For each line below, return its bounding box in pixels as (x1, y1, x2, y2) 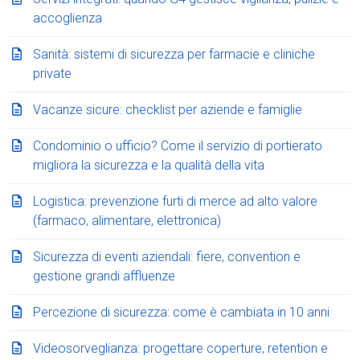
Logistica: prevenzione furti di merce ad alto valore (33, 193, 318, 209)
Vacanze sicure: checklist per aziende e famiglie (33, 101, 303, 117)
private (33, 65, 72, 81)
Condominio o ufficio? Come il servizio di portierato (33, 137, 323, 153)
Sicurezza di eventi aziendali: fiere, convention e (33, 248, 301, 264)
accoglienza (33, 10, 103, 26)
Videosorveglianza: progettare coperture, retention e (33, 340, 329, 356)
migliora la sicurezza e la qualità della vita (33, 157, 265, 173)
